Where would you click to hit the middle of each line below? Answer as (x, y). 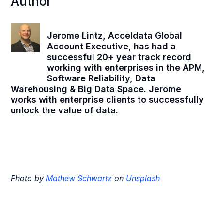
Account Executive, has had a (112, 46)
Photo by (29, 178)
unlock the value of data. (65, 110)
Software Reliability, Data (101, 78)
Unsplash (143, 178)
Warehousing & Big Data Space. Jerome (96, 89)
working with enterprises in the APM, (126, 68)
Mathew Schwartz (79, 178)
